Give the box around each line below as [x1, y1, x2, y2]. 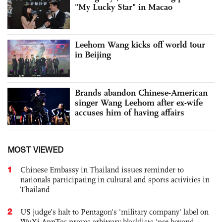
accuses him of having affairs [75, 107, 184, 118]
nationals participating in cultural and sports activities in [20, 175, 210, 185]
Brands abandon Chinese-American [75, 87, 208, 98]
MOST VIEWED [7, 145, 63, 155]
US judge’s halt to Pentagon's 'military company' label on [20, 207, 209, 217]
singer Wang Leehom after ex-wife [75, 97, 203, 108]
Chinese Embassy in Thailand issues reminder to [20, 165, 184, 175]
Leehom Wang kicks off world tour [75, 39, 205, 51]
